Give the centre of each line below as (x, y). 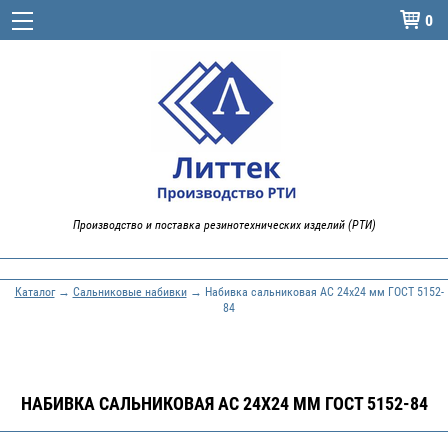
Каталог (34, 291)
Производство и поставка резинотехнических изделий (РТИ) (224, 224)
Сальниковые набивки (129, 291)
